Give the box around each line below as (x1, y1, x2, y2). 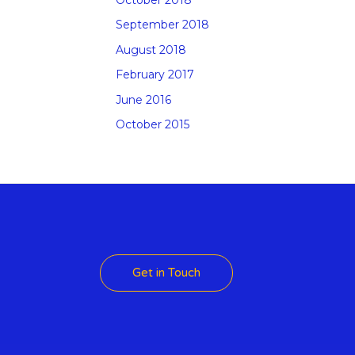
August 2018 (116, 42, 186, 57)
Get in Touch (132, 265, 200, 281)
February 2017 (116, 67, 194, 82)
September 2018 (116, 17, 209, 32)
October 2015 (116, 117, 189, 132)
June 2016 (116, 92, 171, 107)
